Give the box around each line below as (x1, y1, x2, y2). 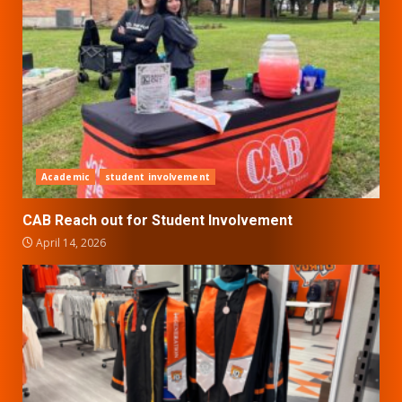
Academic (41, 170, 90, 184)
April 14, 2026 (33, 235, 106, 251)
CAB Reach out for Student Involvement (22, 212, 296, 230)
